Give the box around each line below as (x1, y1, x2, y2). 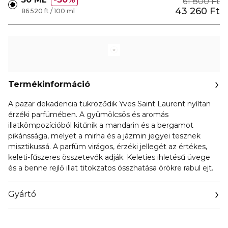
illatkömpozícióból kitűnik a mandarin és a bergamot (8, 121, 193, 130)
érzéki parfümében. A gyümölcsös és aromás (8, 110, 168, 119)
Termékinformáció (8, 79, 90, 89)
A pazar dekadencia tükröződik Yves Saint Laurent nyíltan (8, 99, 211, 108)
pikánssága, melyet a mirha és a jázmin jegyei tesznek (8, 131, 201, 140)
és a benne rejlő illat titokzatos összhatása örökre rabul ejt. (8, 163, 213, 173)
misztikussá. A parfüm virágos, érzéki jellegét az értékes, (8, 142, 207, 151)
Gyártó (8, 189, 36, 199)
